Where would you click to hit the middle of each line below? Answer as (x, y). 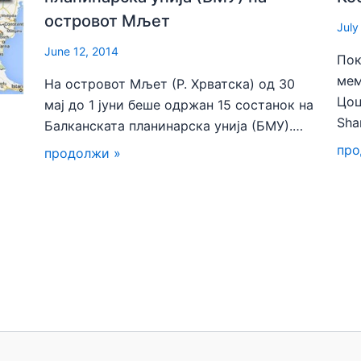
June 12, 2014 (81, 51)
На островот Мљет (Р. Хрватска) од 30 (170, 83)
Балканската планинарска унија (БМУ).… (174, 125)
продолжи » (83, 153)
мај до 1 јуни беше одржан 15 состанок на (179, 104)
